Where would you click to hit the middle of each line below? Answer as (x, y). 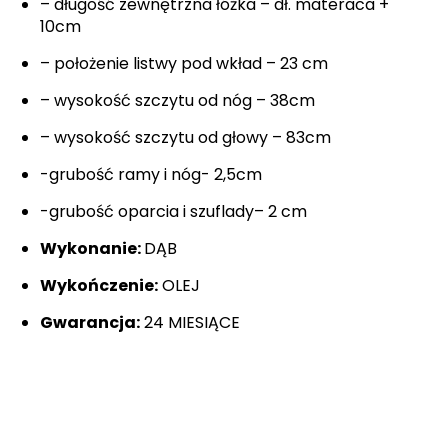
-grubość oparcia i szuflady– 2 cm (173, 212)
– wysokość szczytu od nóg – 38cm (177, 101)
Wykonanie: (92, 249)
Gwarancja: (90, 323)
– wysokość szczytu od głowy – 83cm (185, 138)
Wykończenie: (99, 286)
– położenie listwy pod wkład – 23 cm (184, 64)
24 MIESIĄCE (190, 323)
